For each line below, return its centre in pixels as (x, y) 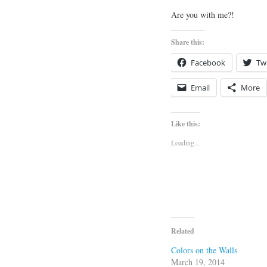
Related (183, 231)
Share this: (188, 42)
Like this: (186, 123)
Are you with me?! (203, 14)
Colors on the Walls (204, 250)
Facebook (208, 62)
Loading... (185, 142)
